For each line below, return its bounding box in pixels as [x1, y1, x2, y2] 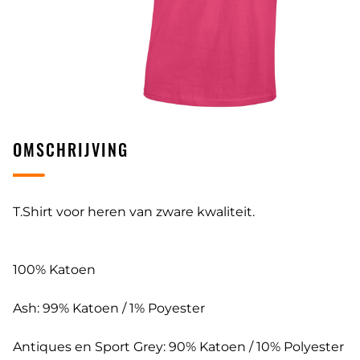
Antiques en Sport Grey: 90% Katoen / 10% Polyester [13, 339, 344, 355]
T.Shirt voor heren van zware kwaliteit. [13, 204, 255, 220]
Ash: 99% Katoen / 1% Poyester [13, 301, 205, 317]
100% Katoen [13, 262, 96, 278]
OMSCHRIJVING [13, 137, 129, 162]
